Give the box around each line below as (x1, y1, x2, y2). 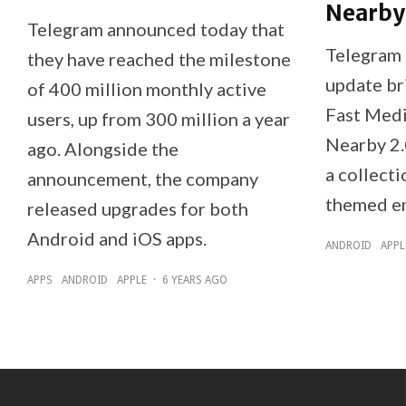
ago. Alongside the (27, 138, 179, 160)
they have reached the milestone (27, 48, 291, 71)
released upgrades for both (27, 198, 248, 220)
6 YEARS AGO (162, 274, 227, 287)
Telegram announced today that (27, 18, 285, 41)
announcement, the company (27, 168, 258, 190)
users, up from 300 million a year (27, 108, 290, 130)
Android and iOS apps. (27, 227, 207, 250)
